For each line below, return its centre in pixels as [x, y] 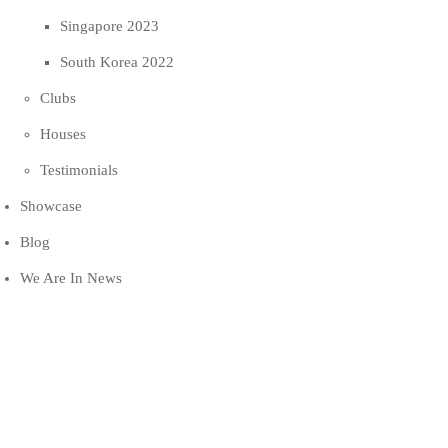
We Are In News [71, 278]
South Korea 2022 [117, 62]
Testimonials [79, 170]
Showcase [51, 206]
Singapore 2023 [109, 26]
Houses [63, 134]
